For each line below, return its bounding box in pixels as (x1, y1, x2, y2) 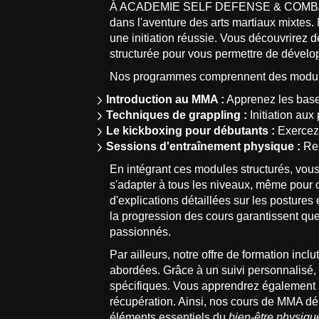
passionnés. (110, 226, 172, 238)
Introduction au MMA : (106, 93, 225, 105)
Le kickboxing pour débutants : (106, 125, 276, 137)
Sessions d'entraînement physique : (106, 140, 301, 152)
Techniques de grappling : (106, 109, 248, 121)
